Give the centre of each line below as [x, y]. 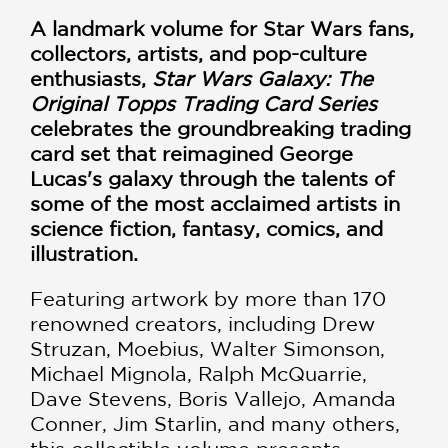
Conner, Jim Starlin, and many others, [215, 423]
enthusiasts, [91, 78]
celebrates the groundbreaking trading [220, 128]
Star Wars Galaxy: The [262, 78]
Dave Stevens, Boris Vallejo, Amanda [213, 398]
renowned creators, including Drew [202, 323]
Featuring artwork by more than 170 [208, 298]
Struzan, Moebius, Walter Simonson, [207, 348]
